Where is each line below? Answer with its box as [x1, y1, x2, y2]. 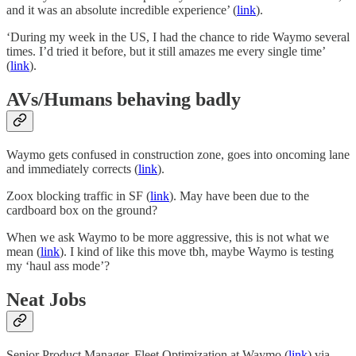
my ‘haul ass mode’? [6, 258, 110, 273]
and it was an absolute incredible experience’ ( [6, 2, 237, 17]
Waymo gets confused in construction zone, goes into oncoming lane [6, 147, 350, 161]
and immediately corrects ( [6, 161, 138, 176]
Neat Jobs [6, 288, 86, 310]
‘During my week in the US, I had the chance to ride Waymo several [6, 29, 350, 44]
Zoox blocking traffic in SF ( [6, 188, 150, 203]
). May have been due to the [169, 188, 309, 203]
